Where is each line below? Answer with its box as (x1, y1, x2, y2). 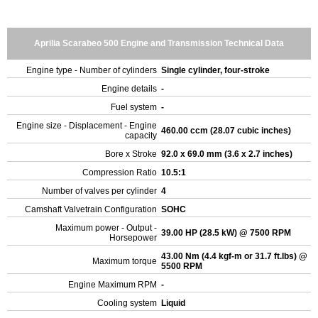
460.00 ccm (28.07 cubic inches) (161, 126, 293, 136)
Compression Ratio (82, 168, 157, 177)
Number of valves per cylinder (42, 186, 157, 196)
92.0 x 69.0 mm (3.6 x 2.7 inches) (161, 149, 295, 159)
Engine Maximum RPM (68, 280, 157, 290)
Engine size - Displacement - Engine (16, 121, 157, 131)
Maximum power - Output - (55, 223, 157, 233)
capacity (125, 131, 157, 141)
